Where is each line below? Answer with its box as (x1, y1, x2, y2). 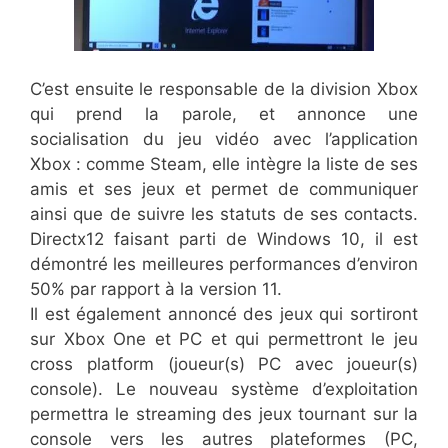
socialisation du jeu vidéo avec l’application (30, 128, 418, 149)
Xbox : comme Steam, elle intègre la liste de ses (30, 153, 418, 174)
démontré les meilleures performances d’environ (30, 253, 418, 274)
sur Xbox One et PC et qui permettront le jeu (30, 328, 418, 349)
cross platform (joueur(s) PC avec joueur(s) (30, 353, 418, 374)
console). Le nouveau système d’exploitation (30, 378, 418, 399)
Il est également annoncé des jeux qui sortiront (30, 303, 418, 324)
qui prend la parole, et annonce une (30, 103, 418, 124)
